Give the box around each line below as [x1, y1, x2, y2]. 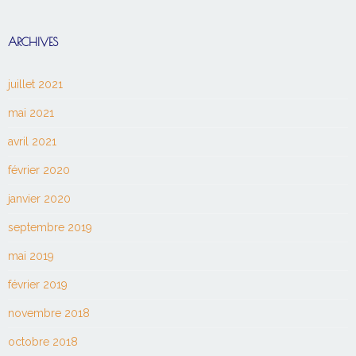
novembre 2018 [8, 307, 90, 320]
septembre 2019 [8, 221, 92, 234]
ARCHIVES [8, 36, 58, 49]
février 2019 [8, 278, 68, 292]
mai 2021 [8, 106, 54, 120]
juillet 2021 [8, 78, 63, 91]
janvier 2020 [8, 192, 71, 206]
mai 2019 [8, 250, 54, 263]
